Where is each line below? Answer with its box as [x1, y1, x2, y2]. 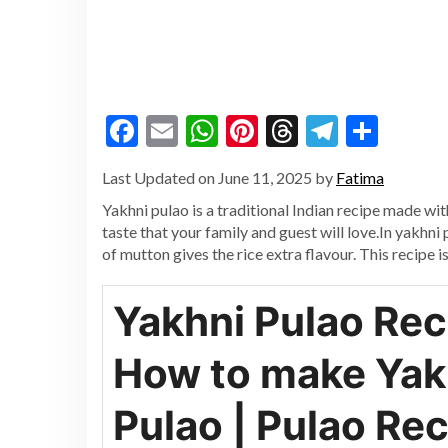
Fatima [336, 167, 384, 187]
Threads [298, 110, 411, 150]
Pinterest [258, 110, 385, 150]
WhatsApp [218, 110, 366, 150]
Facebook [138, 110, 270, 150]
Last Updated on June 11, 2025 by [102, 167, 336, 187]
